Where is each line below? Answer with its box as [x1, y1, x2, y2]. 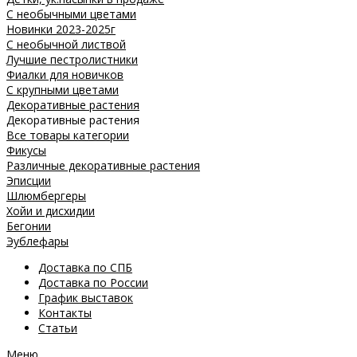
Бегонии [6, 218, 51, 234]
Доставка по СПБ [38, 260, 132, 276]
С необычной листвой [6, 37, 126, 53]
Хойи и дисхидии [6, 203, 95, 219]
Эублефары [6, 233, 69, 249]
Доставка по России [38, 275, 148, 291]
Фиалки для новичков [6, 67, 124, 83]
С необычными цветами [6, 6, 136, 22]
